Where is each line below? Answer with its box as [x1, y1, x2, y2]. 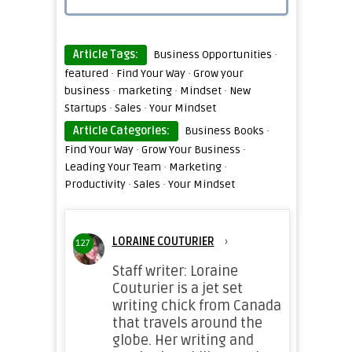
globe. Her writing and [112, 332, 254, 349]
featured [64, 67, 108, 80]
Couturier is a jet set [112, 280, 243, 297]
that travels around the [112, 314, 262, 332]
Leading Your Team [64, 160, 161, 174]
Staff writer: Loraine [112, 262, 238, 280]
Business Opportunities [152, 48, 272, 61]
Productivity [64, 178, 126, 191]
